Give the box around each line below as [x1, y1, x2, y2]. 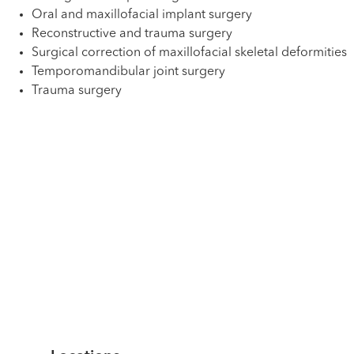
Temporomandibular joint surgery [32, 66, 225, 78]
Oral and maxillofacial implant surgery [32, 9, 252, 21]
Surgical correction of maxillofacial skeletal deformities [32, 47, 347, 59]
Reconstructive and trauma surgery [32, 28, 232, 40]
